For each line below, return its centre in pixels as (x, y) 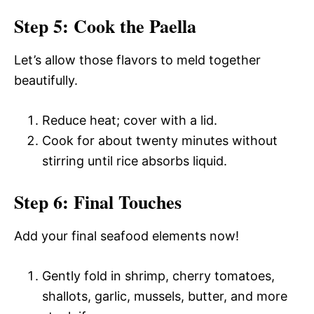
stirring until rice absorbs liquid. (135, 161)
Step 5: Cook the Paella (105, 26)
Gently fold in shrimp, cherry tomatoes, (158, 276)
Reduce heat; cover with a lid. (130, 120)
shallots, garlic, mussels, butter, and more (165, 296)
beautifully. (46, 80)
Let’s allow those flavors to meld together (137, 60)
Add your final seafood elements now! (127, 236)
